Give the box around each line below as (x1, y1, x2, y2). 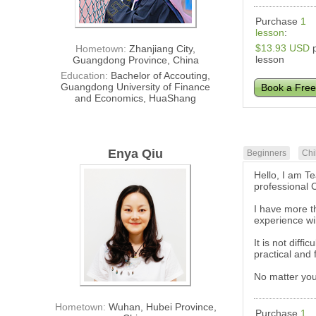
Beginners (247, 148, 287, 159)
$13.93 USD (255, 42, 310, 54)
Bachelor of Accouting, (111, 70, 211, 82)
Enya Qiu (108, 147, 164, 162)
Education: (61, 70, 111, 82)
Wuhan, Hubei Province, (108, 301, 217, 313)
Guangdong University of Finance (61, 81, 211, 93)
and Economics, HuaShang (75, 92, 197, 104)
